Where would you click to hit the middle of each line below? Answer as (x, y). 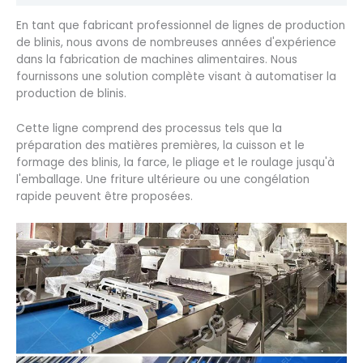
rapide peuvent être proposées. (105, 196)
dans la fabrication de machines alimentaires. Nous (157, 59)
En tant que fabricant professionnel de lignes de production (181, 25)
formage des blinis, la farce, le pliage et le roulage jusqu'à (175, 162)
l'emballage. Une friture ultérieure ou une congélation (163, 179)
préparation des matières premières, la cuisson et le (160, 145)
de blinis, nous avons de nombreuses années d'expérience (176, 42)
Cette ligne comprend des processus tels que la (149, 128)
